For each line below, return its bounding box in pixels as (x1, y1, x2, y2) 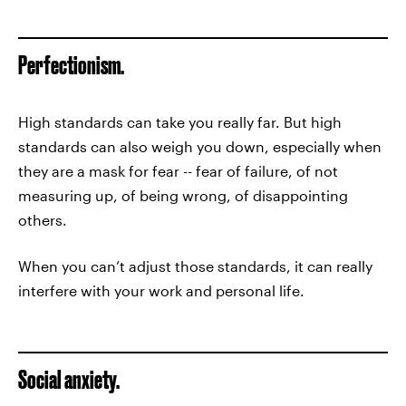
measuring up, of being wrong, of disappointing (18, 187, 348, 204)
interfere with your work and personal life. (18, 282, 304, 299)
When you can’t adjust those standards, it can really (18, 257, 372, 275)
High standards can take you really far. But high (18, 113, 342, 130)
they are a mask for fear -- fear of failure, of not (18, 162, 338, 179)
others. (18, 211, 67, 228)
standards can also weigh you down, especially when (18, 138, 382, 155)
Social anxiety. (18, 365, 120, 393)
